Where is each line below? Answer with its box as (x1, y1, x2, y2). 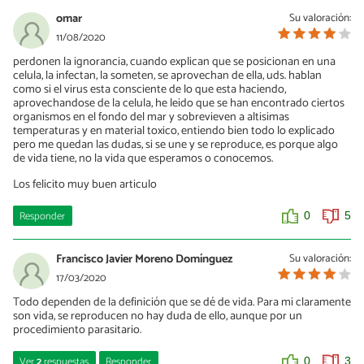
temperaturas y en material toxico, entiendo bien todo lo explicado (13, 121, 335, 141)
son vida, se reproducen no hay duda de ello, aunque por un (13, 306, 302, 327)
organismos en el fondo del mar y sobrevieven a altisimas (13, 107, 289, 128)
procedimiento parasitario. (13, 320, 141, 340)
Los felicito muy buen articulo (13, 174, 157, 194)
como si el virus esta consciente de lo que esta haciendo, (13, 80, 286, 100)
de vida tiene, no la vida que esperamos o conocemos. (13, 149, 273, 169)
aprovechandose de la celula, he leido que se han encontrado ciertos (13, 93, 344, 114)
